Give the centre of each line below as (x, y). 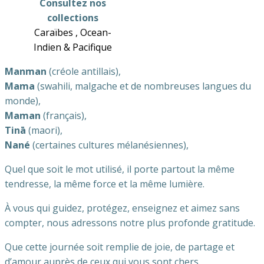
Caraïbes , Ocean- (72, 32)
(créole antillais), (84, 71)
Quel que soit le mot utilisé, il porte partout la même (120, 169)
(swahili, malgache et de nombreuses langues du (143, 86)
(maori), (44, 130)
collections (72, 18)
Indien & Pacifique (72, 47)
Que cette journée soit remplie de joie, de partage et (120, 247)
